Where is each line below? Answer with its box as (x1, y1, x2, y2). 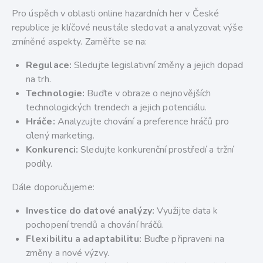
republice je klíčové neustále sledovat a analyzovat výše (12, 21, 243, 35)
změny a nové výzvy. (26, 247, 109, 260)
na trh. (26, 73, 51, 86)
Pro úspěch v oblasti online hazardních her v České (12, 7, 219, 21)
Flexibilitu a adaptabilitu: (26, 232, 141, 246)
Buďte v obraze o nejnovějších (85, 87, 211, 100)
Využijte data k (154, 204, 218, 218)
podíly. (26, 157, 52, 171)
